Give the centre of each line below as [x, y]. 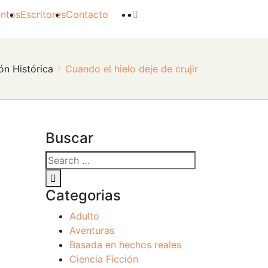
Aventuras [92, 230]
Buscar [69, 138]
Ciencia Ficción [104, 259]
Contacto [87, 14]
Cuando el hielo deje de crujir [132, 69]
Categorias [83, 195]
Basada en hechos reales [125, 245]
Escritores [43, 14]
